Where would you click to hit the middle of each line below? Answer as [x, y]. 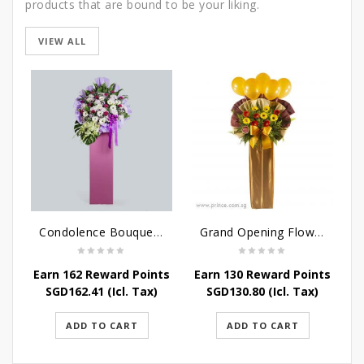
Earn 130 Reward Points [262, 274]
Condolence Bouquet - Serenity [158, 232]
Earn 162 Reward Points [102, 274]
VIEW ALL [62, 41]
